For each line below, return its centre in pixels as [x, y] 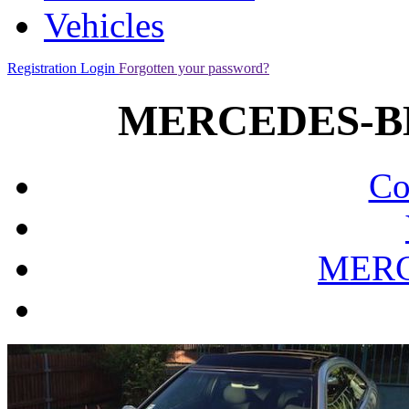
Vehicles [104, 25]
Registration [44, 68]
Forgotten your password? [194, 68]
